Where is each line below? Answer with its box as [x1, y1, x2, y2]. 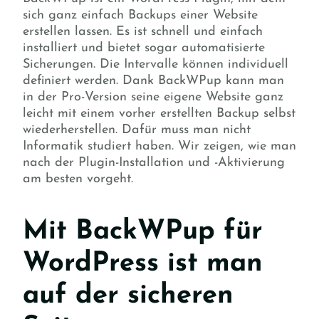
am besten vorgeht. [23, 172, 133, 186]
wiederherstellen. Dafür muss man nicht [23, 122, 251, 137]
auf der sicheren [23, 281, 234, 310]
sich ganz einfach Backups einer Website [23, 8, 258, 22]
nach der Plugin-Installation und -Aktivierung [23, 155, 285, 169]
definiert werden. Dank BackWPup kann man [23, 73, 284, 88]
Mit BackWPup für [23, 217, 263, 246]
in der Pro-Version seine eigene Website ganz [23, 90, 283, 104]
